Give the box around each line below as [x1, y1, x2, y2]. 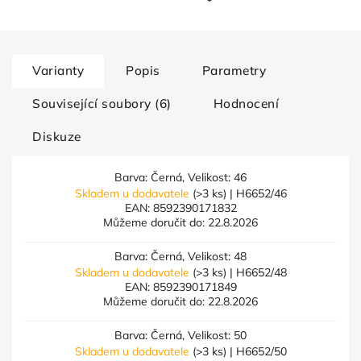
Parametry [201, 63, 266, 78]
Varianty [32, 63, 84, 78]
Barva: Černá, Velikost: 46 [114, 170, 247, 185]
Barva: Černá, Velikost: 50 [114, 328, 247, 342]
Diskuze [32, 129, 81, 144]
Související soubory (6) [32, 96, 172, 111]
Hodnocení [213, 96, 279, 111]
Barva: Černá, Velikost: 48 [114, 249, 247, 263]
